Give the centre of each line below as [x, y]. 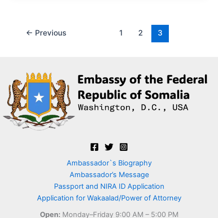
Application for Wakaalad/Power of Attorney [109, 198]
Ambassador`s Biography [109, 163]
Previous [49, 33]
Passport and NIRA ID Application [109, 187]
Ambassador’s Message [109, 175]
